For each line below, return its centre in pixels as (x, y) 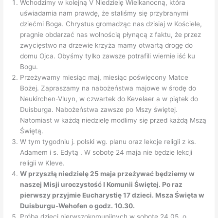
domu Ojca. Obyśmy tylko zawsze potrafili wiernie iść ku (108, 56)
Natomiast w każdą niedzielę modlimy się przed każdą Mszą (113, 120)
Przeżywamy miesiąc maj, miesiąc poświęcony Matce (104, 77)
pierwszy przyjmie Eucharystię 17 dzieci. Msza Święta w (112, 195)
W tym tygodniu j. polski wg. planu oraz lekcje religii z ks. (108, 141)
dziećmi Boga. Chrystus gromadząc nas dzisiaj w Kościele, (111, 24)
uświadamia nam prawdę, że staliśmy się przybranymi (104, 13)
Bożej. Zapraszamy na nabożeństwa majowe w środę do (108, 88)
